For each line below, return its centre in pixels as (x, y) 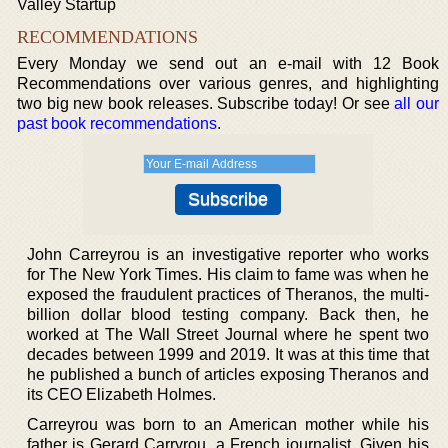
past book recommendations (117, 123)
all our (416, 103)
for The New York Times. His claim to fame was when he (228, 274)
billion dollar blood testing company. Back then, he (228, 314)
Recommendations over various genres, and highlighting (228, 83)
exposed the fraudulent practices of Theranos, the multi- (228, 294)
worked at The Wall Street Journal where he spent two (228, 334)
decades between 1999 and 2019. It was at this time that (228, 354)
